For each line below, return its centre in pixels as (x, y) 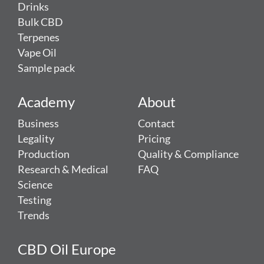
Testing (34, 200)
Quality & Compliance (188, 154)
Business (38, 124)
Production (44, 154)
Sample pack (46, 68)
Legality (36, 139)
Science (35, 185)
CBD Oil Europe (67, 249)
